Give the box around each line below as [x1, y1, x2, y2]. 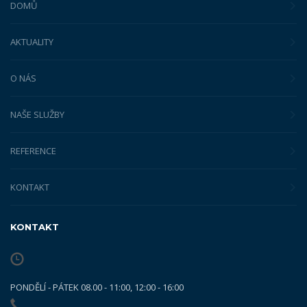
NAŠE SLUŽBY [10, 108, 64, 121]
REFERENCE [10, 144, 56, 157]
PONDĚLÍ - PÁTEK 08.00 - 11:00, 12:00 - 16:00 [10, 280, 184, 293]
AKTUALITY [10, 35, 53, 48]
